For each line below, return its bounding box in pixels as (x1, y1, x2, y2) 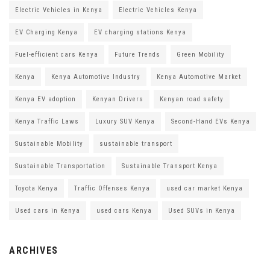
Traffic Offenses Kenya (74, 184, 150, 193)
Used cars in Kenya (15, 207, 80, 215)
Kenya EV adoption (15, 95, 76, 104)
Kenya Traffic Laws (15, 118, 79, 126)
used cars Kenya (96, 207, 152, 215)
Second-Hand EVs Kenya (171, 118, 250, 126)
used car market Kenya (166, 184, 243, 193)
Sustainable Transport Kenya (122, 162, 218, 171)
